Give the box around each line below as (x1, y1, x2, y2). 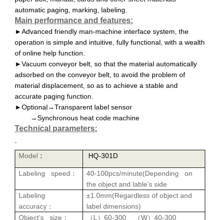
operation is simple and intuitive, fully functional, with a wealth (15, 38, 205, 46)
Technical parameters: (15, 124, 97, 133)
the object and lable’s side (86, 180, 167, 188)
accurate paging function (15, 92, 91, 100)
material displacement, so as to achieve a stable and (15, 81, 178, 89)
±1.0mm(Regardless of (86, 191, 160, 199)
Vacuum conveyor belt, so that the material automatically (22, 59, 197, 68)
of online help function (15, 49, 83, 57)
